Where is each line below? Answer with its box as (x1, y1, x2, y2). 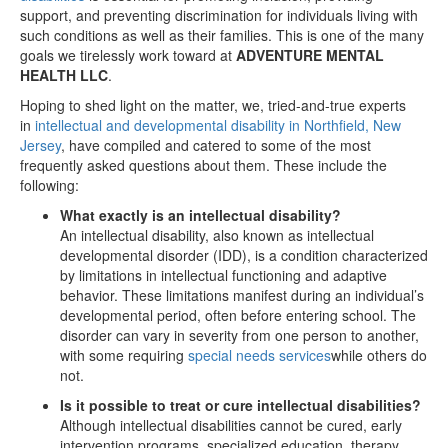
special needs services (188, 344, 331, 365)
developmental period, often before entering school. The (60, 304, 416, 325)
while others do (331, 344, 427, 365)
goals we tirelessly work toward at (20, 44, 236, 65)
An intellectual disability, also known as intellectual (60, 224, 374, 245)
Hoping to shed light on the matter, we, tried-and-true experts (20, 94, 406, 115)
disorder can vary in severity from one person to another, (60, 324, 419, 345)
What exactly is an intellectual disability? (60, 204, 341, 225)
